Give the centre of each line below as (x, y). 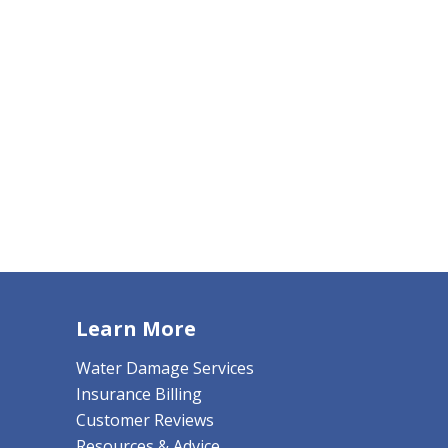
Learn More (136, 328)
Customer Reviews (145, 419)
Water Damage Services (165, 367)
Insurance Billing (139, 393)
